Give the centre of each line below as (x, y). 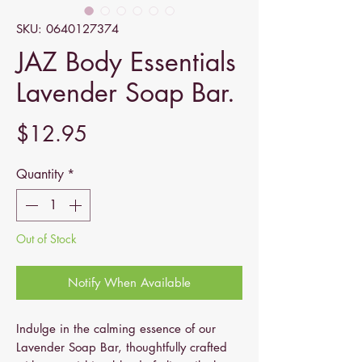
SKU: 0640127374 (67, 29)
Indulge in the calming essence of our (116, 328)
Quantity (40, 174)
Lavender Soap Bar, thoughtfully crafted (122, 347)
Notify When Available (129, 282)
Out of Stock (46, 239)
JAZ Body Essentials (126, 62)
